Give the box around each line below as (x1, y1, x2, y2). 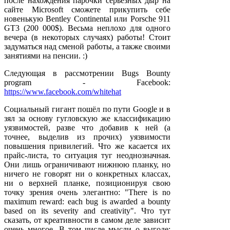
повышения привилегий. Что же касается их (4, 141, 170, 150)
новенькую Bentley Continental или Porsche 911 (4, 14, 170, 23)
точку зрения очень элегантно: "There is (4, 187, 162, 197)
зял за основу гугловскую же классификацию (4, 113, 170, 123)
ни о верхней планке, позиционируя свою (4, 178, 170, 187)
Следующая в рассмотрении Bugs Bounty (4, 68, 170, 78)
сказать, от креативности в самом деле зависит (4, 215, 170, 224)
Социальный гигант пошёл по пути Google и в (4, 104, 170, 113)
